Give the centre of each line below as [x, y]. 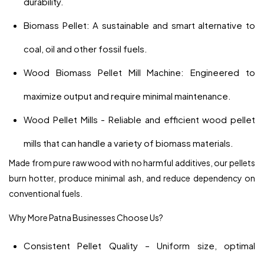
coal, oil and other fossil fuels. [85, 48]
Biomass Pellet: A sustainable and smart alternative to [139, 25]
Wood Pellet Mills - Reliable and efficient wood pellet [139, 119]
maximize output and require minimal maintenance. [127, 95]
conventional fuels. [46, 193]
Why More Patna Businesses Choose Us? [86, 217]
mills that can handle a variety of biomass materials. [128, 143]
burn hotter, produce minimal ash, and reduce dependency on [132, 178]
